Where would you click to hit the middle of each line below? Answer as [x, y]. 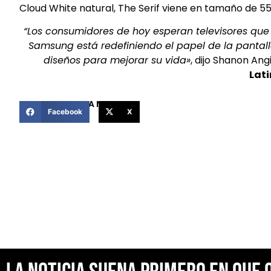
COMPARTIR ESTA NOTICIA [76, 104]
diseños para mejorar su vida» [117, 60]
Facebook [65, 112]
